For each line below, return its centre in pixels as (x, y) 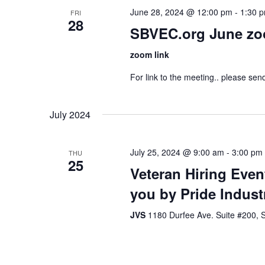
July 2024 (70, 114)
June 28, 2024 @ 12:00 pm (181, 12)
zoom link (149, 54)
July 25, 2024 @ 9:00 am (177, 152)
